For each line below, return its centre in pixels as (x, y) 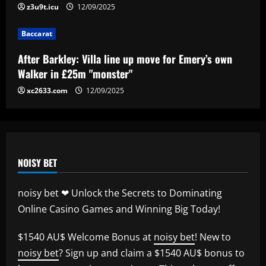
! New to (213, 237)
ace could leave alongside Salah (152, 20)
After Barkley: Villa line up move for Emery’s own (125, 58)
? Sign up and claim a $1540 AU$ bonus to (152, 253)
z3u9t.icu (43, 7)
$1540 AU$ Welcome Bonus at (86, 237)
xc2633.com (47, 90)
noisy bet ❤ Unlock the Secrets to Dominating (120, 193)
